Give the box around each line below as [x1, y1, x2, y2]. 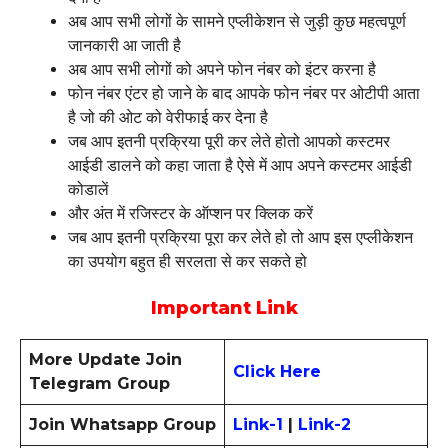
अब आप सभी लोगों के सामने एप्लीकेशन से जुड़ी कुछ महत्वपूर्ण [68, 11, 406, 31]
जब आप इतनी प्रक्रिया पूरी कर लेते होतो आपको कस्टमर [68, 131, 390, 151]
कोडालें [68, 179, 109, 199]
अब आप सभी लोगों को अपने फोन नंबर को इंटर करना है [68, 59, 376, 79]
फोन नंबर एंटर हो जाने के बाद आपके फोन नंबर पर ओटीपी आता [68, 83, 420, 103]
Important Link [150, 296, 298, 319]
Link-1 [233, 414, 288, 434]
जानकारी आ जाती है [68, 35, 185, 55]
